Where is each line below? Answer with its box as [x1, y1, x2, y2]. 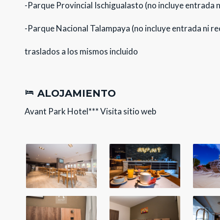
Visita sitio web [100, 106, 157, 116]
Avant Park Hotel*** [25, 106, 101, 116]
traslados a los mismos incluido [25, 46, 138, 56]
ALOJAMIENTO [34, 87, 116, 99]
